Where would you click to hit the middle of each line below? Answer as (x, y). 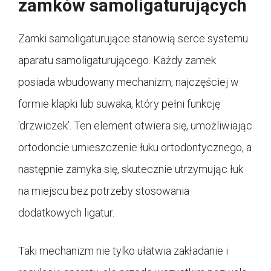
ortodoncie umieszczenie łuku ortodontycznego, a (135, 147)
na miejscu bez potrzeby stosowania (104, 191)
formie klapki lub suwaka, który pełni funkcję (119, 103)
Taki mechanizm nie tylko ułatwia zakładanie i (123, 250)
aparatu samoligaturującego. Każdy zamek (117, 60)
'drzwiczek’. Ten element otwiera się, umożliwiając (135, 125)
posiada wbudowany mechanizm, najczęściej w (129, 82)
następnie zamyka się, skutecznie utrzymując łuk (131, 169)
